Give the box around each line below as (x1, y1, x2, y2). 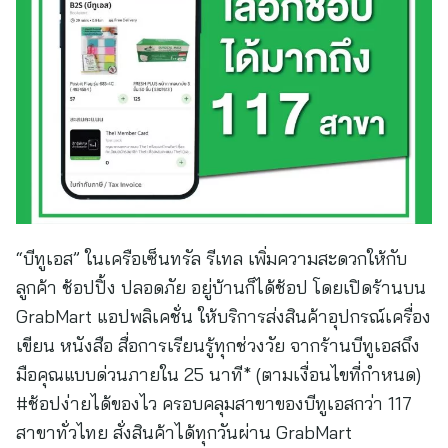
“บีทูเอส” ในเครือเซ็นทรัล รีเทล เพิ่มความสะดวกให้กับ (16, 247, 407, 270)
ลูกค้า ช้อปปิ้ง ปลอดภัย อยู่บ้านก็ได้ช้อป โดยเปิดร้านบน (16, 276, 426, 299)
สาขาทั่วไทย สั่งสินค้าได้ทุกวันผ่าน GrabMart (16, 421, 352, 444)
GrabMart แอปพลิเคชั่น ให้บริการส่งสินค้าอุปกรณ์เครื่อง (16, 305, 431, 328)
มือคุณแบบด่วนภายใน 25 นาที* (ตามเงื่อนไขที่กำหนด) (16, 363, 421, 386)
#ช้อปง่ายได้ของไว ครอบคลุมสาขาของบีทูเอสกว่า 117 (16, 392, 412, 415)
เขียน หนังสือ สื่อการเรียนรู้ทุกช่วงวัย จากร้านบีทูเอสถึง (16, 334, 420, 357)
